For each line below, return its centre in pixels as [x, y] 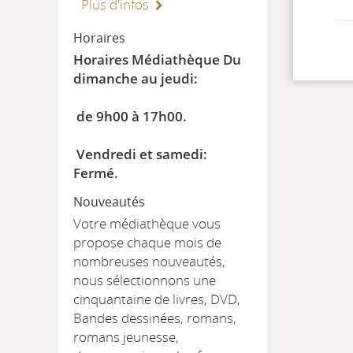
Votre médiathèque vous [147, 223]
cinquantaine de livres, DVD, [157, 299]
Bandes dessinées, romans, [155, 318]
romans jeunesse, [126, 337]
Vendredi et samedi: [140, 154]
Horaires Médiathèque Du [157, 59]
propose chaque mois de [147, 242]
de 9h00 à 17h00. [132, 116]
